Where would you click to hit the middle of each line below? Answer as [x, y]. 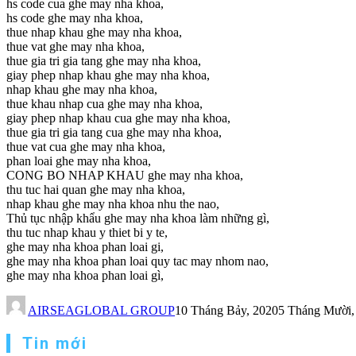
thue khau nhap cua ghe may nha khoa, [104, 104]
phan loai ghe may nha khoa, [79, 161]
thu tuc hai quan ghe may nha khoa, [96, 190]
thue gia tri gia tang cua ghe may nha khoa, [114, 133]
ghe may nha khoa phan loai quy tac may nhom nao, [137, 261]
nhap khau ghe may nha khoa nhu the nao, [113, 204]
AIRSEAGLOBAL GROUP [101, 311]
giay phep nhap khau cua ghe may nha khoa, [118, 118]
